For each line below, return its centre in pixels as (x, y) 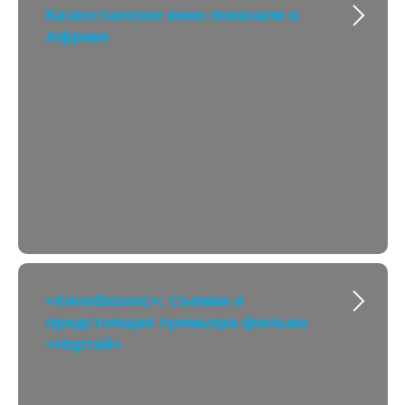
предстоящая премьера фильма (176, 323)
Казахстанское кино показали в (172, 15)
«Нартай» (83, 344)
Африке (77, 37)
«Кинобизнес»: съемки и (144, 301)
